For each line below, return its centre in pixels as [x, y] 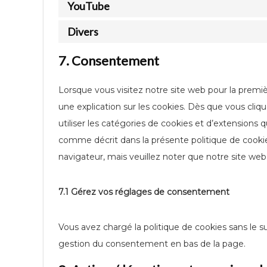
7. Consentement [109, 60]
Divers [83, 32]
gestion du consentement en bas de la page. [152, 244]
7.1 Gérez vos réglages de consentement [144, 192]
